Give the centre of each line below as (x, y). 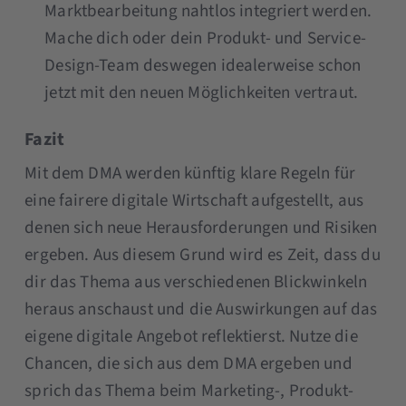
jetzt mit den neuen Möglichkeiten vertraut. (202, 92)
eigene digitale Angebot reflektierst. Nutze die (191, 336)
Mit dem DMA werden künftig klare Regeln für (190, 173)
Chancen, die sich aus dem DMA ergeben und (188, 363)
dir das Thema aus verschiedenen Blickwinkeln (196, 282)
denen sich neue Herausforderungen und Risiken (201, 227)
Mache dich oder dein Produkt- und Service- (205, 38)
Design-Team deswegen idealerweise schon (203, 65)
